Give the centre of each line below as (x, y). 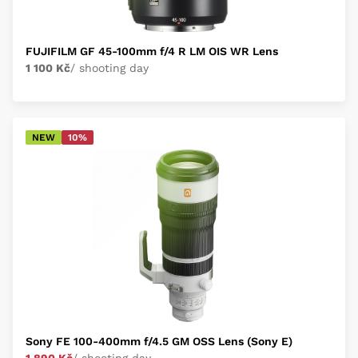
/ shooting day (109, 68)
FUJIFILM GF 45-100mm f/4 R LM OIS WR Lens (152, 51)
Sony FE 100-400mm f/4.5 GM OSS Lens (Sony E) (159, 341)
